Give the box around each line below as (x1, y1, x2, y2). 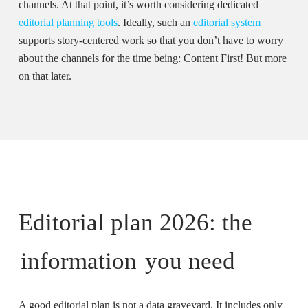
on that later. (19, 69, 72, 82)
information (20, 247, 137, 274)
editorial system (193, 16, 261, 28)
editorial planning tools (19, 16, 118, 28)
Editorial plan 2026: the (18, 209, 252, 236)
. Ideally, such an (118, 16, 194, 28)
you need (138, 247, 235, 274)
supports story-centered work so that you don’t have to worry (19, 34, 284, 46)
